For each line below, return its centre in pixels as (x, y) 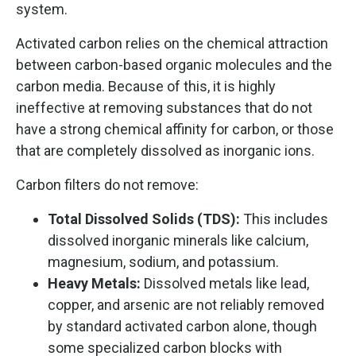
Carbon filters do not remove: (107, 184)
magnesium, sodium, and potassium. (163, 261)
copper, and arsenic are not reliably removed (186, 304)
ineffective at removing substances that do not (164, 107)
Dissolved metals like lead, (225, 283)
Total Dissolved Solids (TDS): (144, 219)
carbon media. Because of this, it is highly (146, 86)
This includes (284, 219)
